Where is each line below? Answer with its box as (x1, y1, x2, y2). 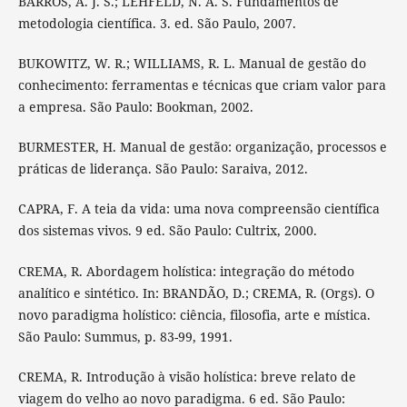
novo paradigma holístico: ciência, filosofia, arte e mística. (17, 305, 371, 323)
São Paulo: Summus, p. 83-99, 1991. (17, 327, 233, 345)
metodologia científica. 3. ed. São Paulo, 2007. (17, 15, 296, 33)
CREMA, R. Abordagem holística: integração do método (17, 262, 354, 280)
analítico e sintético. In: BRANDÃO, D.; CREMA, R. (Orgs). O (17, 283, 374, 302)
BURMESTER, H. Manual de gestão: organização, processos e (17, 138, 387, 156)
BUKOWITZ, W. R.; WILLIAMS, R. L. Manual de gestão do (17, 55, 366, 73)
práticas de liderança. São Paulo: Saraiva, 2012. (17, 160, 308, 178)
